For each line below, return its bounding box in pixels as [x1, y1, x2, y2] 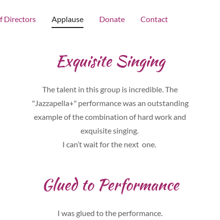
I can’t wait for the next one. [62, 139, 158, 149]
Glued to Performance [41, 173, 179, 196]
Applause [52, 14, 83, 24]
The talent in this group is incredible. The [42, 84, 178, 94]
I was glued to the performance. [57, 208, 163, 218]
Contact [140, 14, 168, 24]
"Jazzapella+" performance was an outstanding [31, 98, 189, 108]
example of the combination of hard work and [34, 112, 186, 121]
